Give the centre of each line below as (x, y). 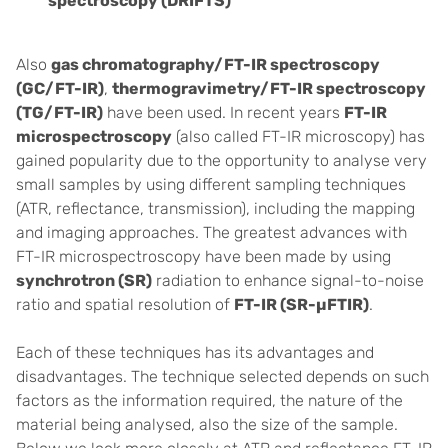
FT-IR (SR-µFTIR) (301, 304)
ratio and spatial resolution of (125, 304)
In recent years (287, 112)
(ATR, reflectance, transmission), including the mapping (215, 208)
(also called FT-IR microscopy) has (298, 136)
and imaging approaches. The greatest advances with (211, 232)
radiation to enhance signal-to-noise (288, 280)
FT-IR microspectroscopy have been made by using (203, 256)
